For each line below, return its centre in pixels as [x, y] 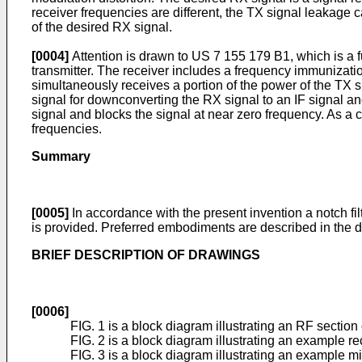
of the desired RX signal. [102, 27]
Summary [61, 156]
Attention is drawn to [130, 56]
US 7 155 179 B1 [241, 56]
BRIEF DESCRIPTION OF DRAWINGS [146, 255]
